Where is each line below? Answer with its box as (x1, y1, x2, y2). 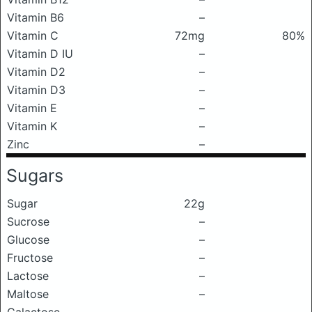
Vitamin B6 (7, 10, 64, 24)
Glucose (7, 233, 49, 247)
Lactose (7, 269, 49, 283)
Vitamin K (7, 119, 57, 133)
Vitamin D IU (7, 47, 73, 61)
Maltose (7, 287, 49, 301)
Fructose (7, 251, 53, 265)
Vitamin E (7, 101, 57, 115)
